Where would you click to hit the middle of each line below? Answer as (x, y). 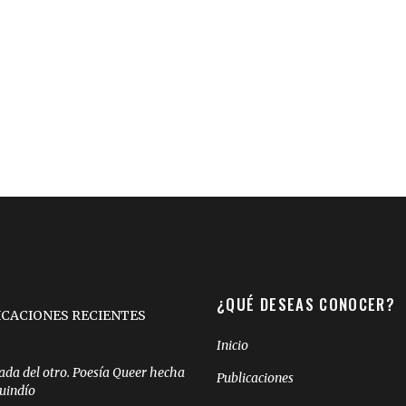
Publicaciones (255, 378)
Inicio (232, 345)
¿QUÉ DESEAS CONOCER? (306, 304)
